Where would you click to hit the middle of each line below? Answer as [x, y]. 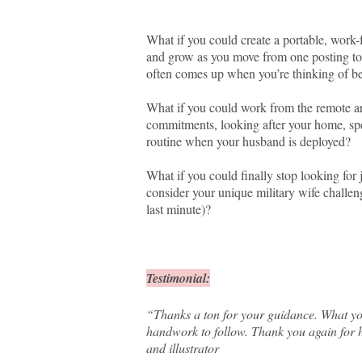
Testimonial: [178, 278]
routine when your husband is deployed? [248, 141]
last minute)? [179, 209]
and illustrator [183, 348]
